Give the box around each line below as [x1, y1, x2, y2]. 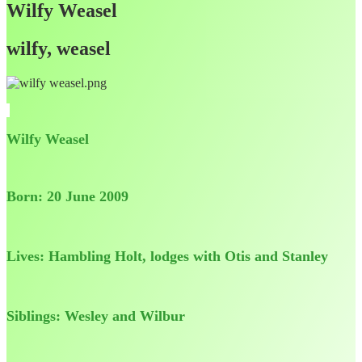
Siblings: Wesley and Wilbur [6, 308, 185, 325]
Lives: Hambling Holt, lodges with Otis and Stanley [6, 248, 328, 265]
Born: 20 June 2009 [6, 188, 128, 205]
